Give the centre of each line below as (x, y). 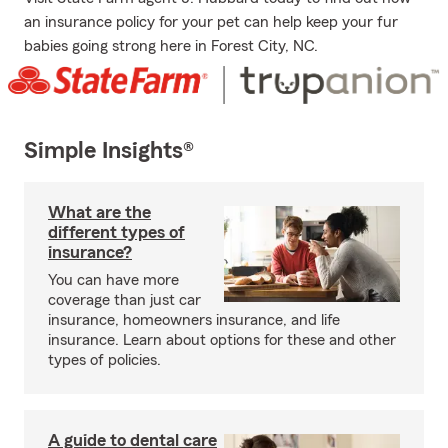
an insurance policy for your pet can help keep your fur (211, 22)
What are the (99, 212)
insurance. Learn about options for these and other (222, 340)
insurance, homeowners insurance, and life (194, 320)
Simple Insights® (109, 151)
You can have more (113, 280)
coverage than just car (124, 300)
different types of (116, 232)
